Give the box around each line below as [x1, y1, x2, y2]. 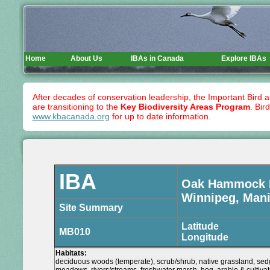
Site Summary [59, 202, 123, 213]
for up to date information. [109, 111, 211, 121]
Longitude [181, 232, 228, 242]
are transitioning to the [32, 102, 121, 111]
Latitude [181, 221, 219, 231]
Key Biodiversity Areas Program [120, 102, 250, 111]
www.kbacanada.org [32, 111, 110, 121]
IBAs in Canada [131, 54, 184, 63]
